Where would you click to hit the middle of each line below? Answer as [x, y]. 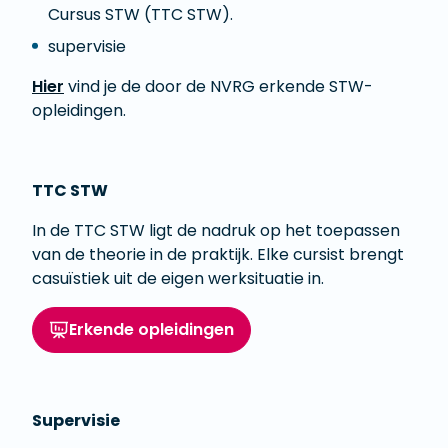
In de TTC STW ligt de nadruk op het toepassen [216, 231]
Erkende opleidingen [151, 330]
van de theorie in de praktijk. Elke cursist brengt [218, 255]
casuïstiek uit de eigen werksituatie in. [178, 279]
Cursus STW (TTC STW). [140, 15]
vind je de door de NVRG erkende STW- [218, 87]
